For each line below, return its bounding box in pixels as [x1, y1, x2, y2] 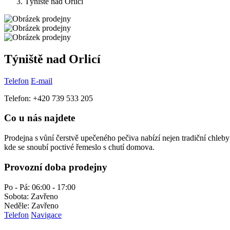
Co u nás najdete [4, 112, 75, 124]
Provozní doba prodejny [4, 161, 107, 172]
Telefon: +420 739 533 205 [4, 93, 93, 103]
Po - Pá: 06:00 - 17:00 [4, 182, 75, 191]
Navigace [31, 210, 62, 219]
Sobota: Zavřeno [4, 191, 58, 201]
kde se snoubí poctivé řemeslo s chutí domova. [4, 143, 155, 152]
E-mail [31, 76, 52, 85]
